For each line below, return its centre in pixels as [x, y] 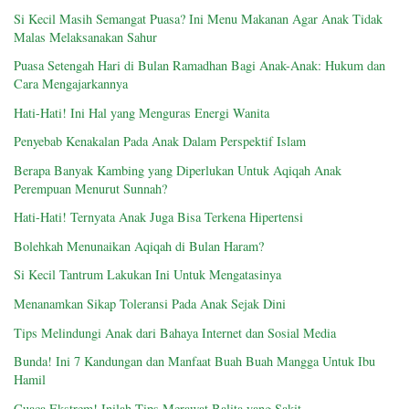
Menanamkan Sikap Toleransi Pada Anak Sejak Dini [150, 304]
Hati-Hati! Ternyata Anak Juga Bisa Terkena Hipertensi [158, 217]
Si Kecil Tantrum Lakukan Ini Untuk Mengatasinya [147, 275]
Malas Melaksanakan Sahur [85, 37]
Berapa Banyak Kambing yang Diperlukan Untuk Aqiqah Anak [178, 170]
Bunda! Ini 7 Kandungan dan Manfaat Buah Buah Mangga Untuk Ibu [194, 362]
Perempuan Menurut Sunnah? [90, 188]
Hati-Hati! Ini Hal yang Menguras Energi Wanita [142, 112]
